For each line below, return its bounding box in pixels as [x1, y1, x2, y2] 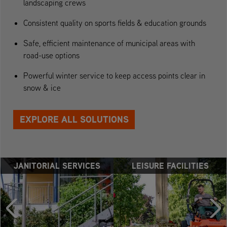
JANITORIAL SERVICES [14, 160, 100, 171]
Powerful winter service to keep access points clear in [23, 70, 205, 81]
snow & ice [23, 82, 61, 93]
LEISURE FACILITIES [131, 160, 209, 171]
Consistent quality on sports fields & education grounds [23, 17, 206, 28]
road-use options [23, 50, 80, 60]
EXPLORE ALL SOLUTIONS [19, 112, 129, 126]
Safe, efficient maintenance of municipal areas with [23, 37, 195, 48]
